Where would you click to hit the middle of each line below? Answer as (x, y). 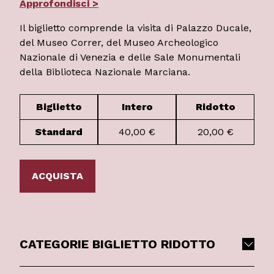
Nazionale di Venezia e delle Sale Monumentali (130, 57)
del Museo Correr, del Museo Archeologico (119, 42)
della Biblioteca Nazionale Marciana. (105, 72)
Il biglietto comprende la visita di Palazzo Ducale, (135, 28)
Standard (59, 131)
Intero (137, 106)
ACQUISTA (57, 176)
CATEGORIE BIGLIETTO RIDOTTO (117, 244)
